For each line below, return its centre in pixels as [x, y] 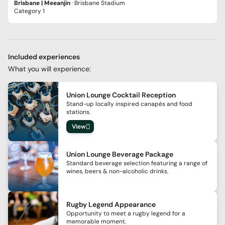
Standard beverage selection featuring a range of [137, 163]
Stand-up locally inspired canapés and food [129, 104]
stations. [78, 112]
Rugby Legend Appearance [111, 204]
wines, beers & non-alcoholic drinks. [117, 171]
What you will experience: [49, 69]
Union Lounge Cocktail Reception [121, 95]
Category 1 [29, 11]
